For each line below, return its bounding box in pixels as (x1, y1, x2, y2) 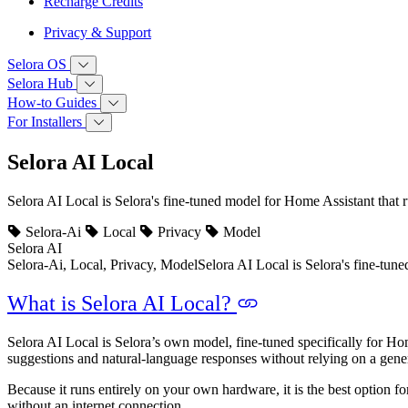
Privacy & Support (44, 25, 151, 41)
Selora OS (7, 56, 70, 73)
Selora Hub (7, 76, 76, 92)
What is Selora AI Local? (7, 291, 237, 315)
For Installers (7, 114, 86, 130)
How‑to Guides (7, 95, 100, 111)
